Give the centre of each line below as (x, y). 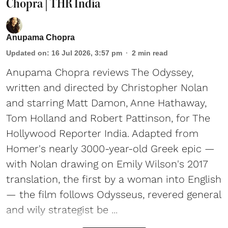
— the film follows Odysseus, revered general (113, 195)
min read (153, 53)
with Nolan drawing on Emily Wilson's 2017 (107, 164)
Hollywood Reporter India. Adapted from (102, 134)
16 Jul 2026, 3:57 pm (87, 53)
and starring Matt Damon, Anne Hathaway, (106, 103)
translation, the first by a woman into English (114, 179)
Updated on (26, 53)
